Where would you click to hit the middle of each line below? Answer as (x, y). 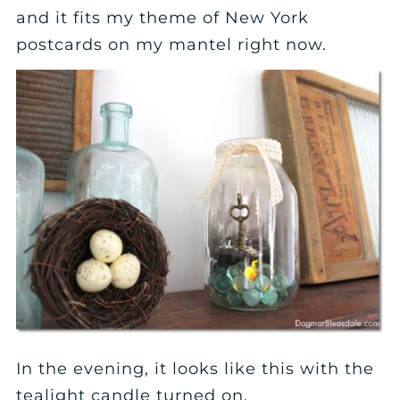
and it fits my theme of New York (163, 18)
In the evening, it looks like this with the (196, 368)
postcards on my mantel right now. (172, 45)
